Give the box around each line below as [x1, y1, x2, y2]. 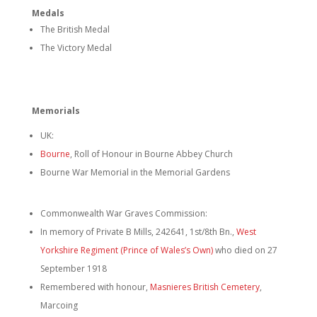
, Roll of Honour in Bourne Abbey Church [69, 148, 233, 160]
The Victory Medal [40, 42, 112, 54]
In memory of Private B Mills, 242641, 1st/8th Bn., [40, 226, 236, 238]
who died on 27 [212, 244, 277, 256]
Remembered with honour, [40, 281, 150, 293]
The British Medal [40, 23, 110, 35]
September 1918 [40, 263, 107, 275]
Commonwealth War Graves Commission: [40, 207, 207, 219]
